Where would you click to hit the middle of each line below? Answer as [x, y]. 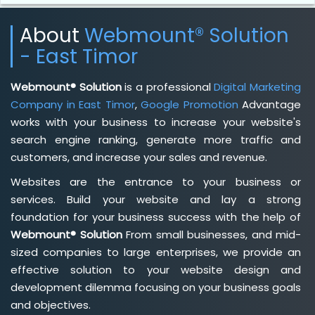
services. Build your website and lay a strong [156, 199]
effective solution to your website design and [156, 269]
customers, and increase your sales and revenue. [139, 157]
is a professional [168, 86]
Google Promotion [189, 104]
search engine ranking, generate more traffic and [156, 139]
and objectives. [51, 304]
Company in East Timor [73, 104]
